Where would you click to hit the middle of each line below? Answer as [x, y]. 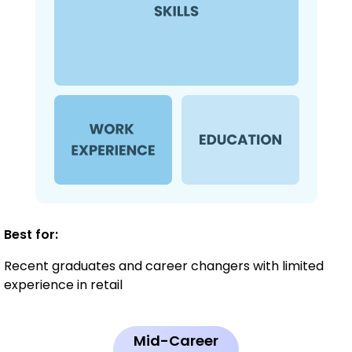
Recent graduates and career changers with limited [164, 266]
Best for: [31, 234]
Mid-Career [176, 340]
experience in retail [63, 284]
